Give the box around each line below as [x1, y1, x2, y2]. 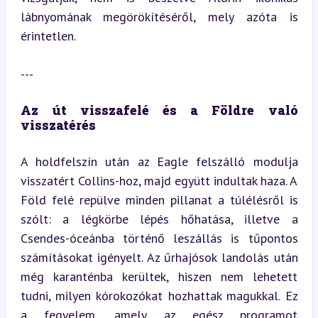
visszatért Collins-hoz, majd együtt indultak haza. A [20, 172, 298, 189]
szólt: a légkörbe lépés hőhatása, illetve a [20, 211, 298, 227]
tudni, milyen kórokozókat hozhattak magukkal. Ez [20, 287, 298, 304]
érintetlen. [20, 28, 76, 44]
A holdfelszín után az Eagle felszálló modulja [20, 153, 298, 170]
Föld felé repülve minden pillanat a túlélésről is [20, 192, 298, 208]
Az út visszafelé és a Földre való [20, 102, 298, 119]
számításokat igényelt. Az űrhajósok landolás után [20, 249, 298, 265]
